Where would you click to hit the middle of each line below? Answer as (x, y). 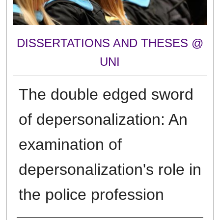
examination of (70, 144)
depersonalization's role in (110, 169)
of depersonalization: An (103, 119)
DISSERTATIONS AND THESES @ (110, 43)
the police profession (91, 194)
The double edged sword (106, 94)
